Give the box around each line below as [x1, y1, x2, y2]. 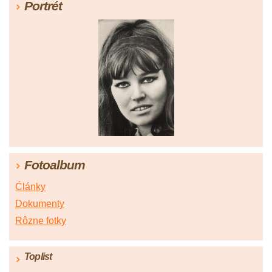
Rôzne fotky [15, 216, 66, 226]
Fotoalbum [24, 158, 85, 172]
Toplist [24, 251, 52, 262]
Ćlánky [15, 182, 46, 192]
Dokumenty [15, 199, 64, 209]
